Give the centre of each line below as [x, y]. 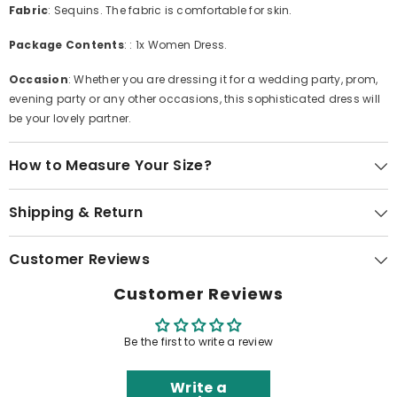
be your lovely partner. [70, 122]
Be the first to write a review [198, 346]
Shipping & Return [76, 216]
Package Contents [66, 49]
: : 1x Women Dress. [175, 49]
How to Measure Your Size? [110, 169]
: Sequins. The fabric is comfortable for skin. [170, 14]
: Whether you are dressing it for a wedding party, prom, [223, 83]
